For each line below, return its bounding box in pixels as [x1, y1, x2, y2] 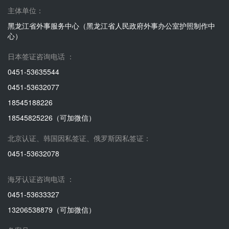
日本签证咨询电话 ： [8, 51, 74, 61]
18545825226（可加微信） [8, 112, 96, 123]
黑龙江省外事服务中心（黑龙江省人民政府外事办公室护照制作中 [8, 20, 215, 31]
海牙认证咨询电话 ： [8, 174, 74, 184]
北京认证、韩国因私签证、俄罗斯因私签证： [8, 133, 151, 143]
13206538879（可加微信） [8, 204, 96, 215]
